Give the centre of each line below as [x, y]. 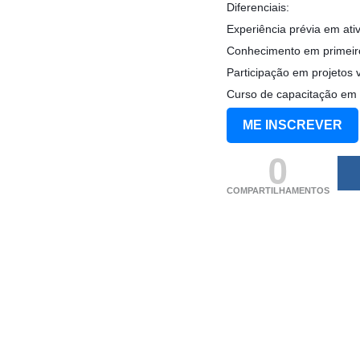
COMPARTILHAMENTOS [278, 190]
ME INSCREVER [292, 125]
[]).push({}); [262, 228]
